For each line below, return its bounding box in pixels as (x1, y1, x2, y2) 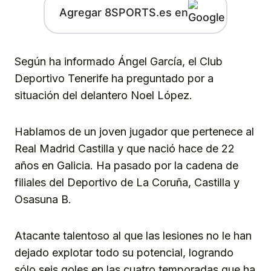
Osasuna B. (15, 192, 71, 206)
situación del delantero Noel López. (15, 88, 192, 102)
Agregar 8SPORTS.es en (59, 6, 188, 19)
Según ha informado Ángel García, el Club (15, 54, 223, 68)
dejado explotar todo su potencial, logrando (15, 246, 233, 259)
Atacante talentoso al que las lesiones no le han (15, 229, 252, 242)
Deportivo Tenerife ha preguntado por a (15, 71, 214, 85)
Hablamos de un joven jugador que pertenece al (15, 125, 254, 138)
